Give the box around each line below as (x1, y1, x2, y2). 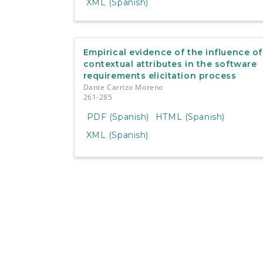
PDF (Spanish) (86, 112, 149, 123)
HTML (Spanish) (155, 112, 225, 123)
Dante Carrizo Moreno (83, 82, 163, 92)
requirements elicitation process (83, 70, 237, 81)
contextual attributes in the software (83, 58, 257, 69)
